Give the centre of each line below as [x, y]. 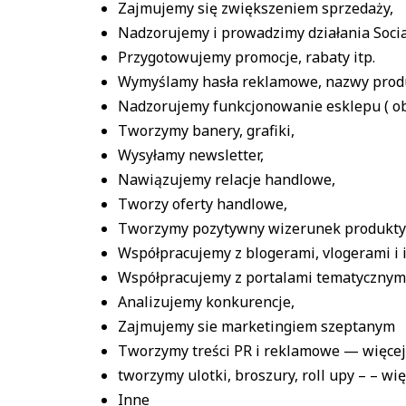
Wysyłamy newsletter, [191, 155]
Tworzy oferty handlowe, [203, 203]
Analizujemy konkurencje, [206, 301]
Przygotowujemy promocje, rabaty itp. [246, 57]
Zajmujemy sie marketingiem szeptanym [256, 326]
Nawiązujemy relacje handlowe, [227, 179]
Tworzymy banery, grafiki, [206, 130]
